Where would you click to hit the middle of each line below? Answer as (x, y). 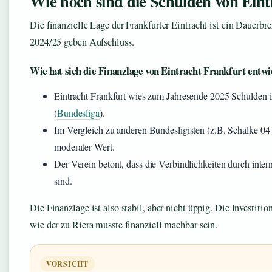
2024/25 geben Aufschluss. (82, 42)
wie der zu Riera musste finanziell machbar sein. (124, 225)
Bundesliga (78, 113)
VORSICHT (67, 264)
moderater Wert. (84, 147)
